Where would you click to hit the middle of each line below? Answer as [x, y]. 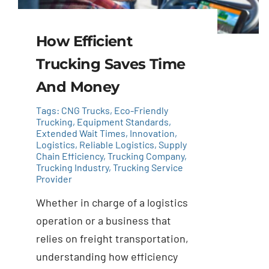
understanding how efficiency [107, 257]
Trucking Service [148, 168]
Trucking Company [146, 156]
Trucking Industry [72, 168]
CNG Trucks [85, 110]
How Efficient [84, 41]
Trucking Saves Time [110, 64]
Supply [172, 145]
